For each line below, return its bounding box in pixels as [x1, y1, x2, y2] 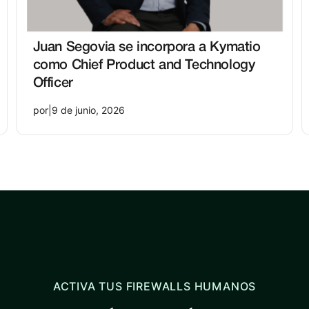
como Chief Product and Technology [32, 59, 255, 72]
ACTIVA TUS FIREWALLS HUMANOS [52, 279, 257, 293]
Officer [32, 77, 73, 90]
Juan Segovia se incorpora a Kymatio [32, 41, 261, 54]
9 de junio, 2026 [51, 104, 125, 116]
